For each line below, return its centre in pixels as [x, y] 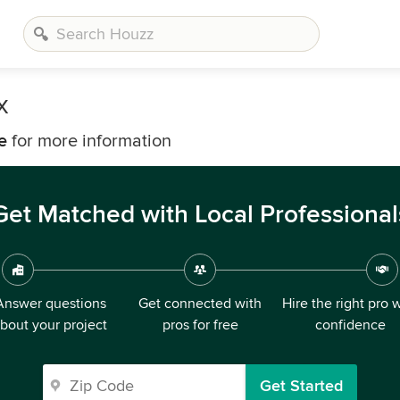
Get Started [301, 386]
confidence [350, 325]
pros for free [200, 325]
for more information [89, 141]
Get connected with [200, 304]
